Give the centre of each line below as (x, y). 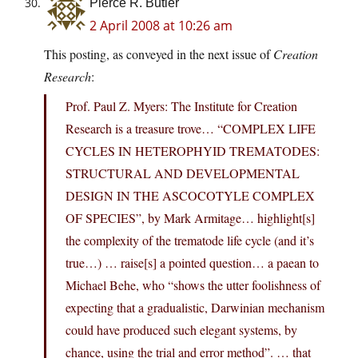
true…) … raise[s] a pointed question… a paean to (192, 263)
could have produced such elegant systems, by (181, 330)
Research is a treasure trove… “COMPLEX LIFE (191, 129)
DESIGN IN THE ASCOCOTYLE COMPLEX (190, 196)
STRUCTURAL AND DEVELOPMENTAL (183, 173)
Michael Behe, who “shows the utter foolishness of (193, 285)
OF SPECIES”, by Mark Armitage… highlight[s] (190, 218)
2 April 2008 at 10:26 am (161, 26)
